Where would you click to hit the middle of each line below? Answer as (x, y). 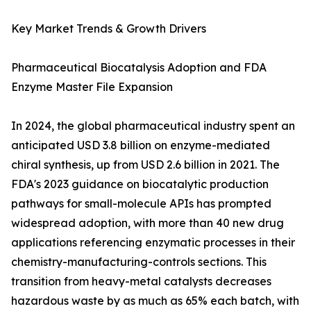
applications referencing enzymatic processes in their (153, 243)
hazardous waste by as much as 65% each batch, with (155, 301)
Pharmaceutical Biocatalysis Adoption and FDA (139, 68)
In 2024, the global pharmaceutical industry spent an (153, 126)
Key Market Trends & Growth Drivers (109, 29)
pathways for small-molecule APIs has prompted (141, 204)
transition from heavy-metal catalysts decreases (141, 281)
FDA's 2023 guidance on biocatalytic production (140, 184)
